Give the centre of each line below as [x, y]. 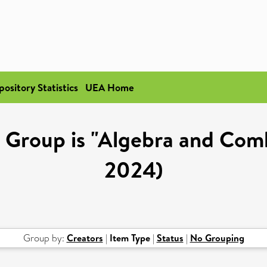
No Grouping [217, 238]
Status [170, 238]
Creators [85, 238]
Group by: [45, 238]
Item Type [130, 238]
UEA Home [110, 87]
